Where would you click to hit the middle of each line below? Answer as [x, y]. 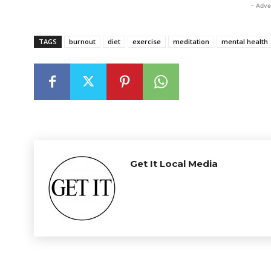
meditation [191, 41]
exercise [147, 41]
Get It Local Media [174, 164]
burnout [82, 41]
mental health [245, 41]
